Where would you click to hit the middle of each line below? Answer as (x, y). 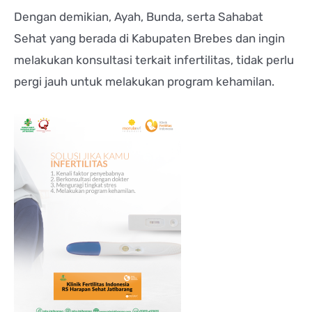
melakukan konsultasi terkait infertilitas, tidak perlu (154, 60)
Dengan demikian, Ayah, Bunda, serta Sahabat (139, 17)
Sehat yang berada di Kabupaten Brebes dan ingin (149, 39)
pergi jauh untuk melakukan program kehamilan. (144, 82)
